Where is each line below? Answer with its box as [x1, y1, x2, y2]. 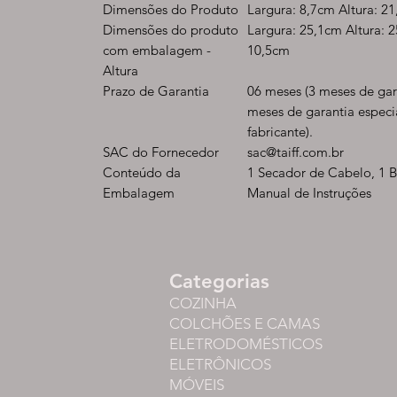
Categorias [169, 269, 269, 293]
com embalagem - [103, 42, 211, 58]
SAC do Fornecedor [103, 144, 219, 160]
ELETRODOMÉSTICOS [169, 335, 323, 353]
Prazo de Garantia [103, 82, 209, 99]
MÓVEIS [169, 376, 224, 393]
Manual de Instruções [247, 184, 371, 201]
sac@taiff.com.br [247, 144, 344, 160]
